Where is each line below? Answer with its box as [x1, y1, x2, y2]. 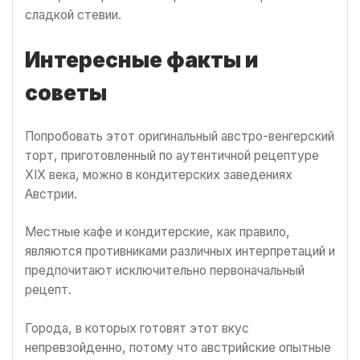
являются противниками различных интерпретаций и [25, 243, 335, 260]
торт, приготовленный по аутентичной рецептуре [25, 148, 319, 164]
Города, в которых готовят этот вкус [25, 320, 249, 336]
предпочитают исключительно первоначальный [25, 263, 305, 279]
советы [25, 80, 107, 106]
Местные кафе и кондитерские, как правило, [25, 224, 290, 240]
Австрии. [25, 186, 77, 202]
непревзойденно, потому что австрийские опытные [25, 339, 331, 355]
